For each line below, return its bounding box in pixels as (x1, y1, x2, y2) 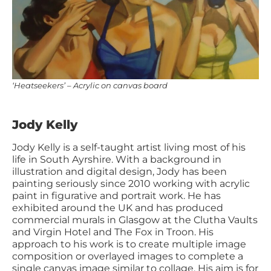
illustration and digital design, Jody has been (12, 165, 227, 177)
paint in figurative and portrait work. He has (12, 189, 221, 201)
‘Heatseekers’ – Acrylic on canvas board (12, 80, 168, 91)
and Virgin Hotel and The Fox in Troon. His (12, 226, 214, 238)
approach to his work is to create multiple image (12, 238, 246, 250)
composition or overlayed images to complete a (12, 250, 243, 262)
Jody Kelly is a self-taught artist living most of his (12, 141, 246, 153)
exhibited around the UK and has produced (12, 201, 223, 214)
